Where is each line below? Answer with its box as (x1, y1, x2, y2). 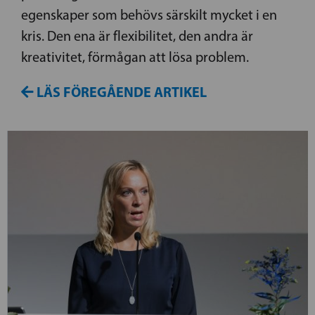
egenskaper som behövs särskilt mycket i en (21, 6, 277, 24)
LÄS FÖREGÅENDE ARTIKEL (34, 83, 207, 101)
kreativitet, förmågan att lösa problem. (21, 49, 249, 66)
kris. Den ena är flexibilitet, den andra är (21, 27, 253, 45)
